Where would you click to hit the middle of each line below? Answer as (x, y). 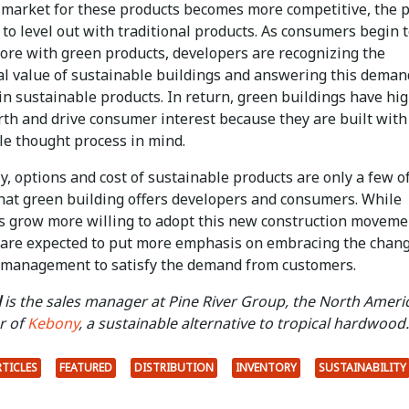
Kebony (53, 323)
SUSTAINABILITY (362, 367)
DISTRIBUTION (174, 367)
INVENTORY (266, 367)
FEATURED (86, 367)
